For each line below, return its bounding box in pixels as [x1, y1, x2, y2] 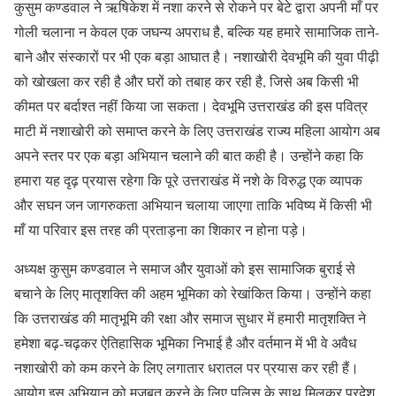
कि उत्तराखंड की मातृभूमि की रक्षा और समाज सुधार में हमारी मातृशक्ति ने [14, 308, 366, 327]
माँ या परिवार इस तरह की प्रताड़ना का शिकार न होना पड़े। [14, 220, 308, 239]
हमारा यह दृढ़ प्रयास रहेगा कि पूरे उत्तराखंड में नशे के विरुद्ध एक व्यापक [14, 171, 362, 189]
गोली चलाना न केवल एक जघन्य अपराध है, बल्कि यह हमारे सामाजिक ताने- [14, 22, 379, 41]
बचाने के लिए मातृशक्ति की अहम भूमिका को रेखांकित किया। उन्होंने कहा [14, 284, 371, 302]
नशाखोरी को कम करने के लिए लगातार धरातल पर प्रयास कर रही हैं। [14, 358, 359, 377]
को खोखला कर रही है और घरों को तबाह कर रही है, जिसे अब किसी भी [14, 72, 359, 90]
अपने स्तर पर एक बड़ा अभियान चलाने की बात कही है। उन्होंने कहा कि [14, 146, 363, 164]
